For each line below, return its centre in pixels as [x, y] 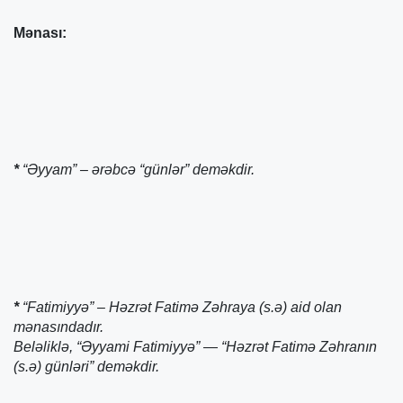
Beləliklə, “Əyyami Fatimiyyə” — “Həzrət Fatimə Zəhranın [195, 346]
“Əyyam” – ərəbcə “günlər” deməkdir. [137, 170]
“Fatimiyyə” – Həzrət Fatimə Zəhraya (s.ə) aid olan [180, 307]
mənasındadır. [58, 327]
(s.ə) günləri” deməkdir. [86, 366]
